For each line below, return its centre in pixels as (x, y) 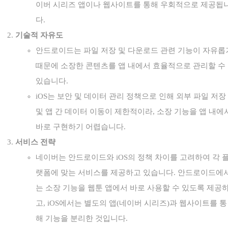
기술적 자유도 (39, 35)
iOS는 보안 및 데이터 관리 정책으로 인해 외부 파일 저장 (131, 96)
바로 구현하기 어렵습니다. (81, 126)
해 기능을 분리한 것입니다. (82, 218)
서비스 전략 (35, 142)
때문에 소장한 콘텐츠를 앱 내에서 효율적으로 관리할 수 (131, 65)
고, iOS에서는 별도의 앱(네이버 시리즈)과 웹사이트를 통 (131, 203)
